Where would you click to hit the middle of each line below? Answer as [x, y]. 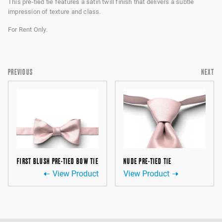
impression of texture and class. [55, 12]
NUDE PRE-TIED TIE [148, 161]
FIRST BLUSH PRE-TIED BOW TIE [58, 161]
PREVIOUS [21, 72]
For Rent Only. [28, 29]
